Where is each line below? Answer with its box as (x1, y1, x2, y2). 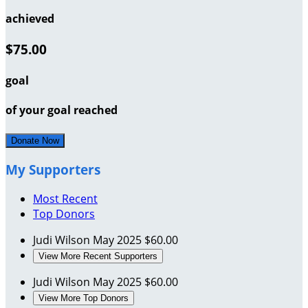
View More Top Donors (38, 292, 129, 303)
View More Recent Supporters (38, 250, 157, 261)
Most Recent (33, 190, 98, 206)
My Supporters (5, 160, 100, 178)
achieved (5, 11, 54, 27)
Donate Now (11, 135, 59, 146)
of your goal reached (5, 102, 118, 118)
